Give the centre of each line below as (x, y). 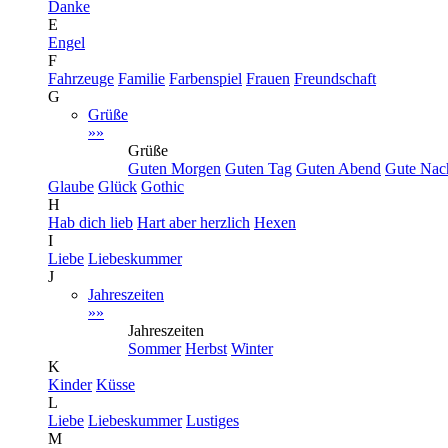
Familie (141, 78)
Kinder (70, 384)
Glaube (71, 186)
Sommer (154, 348)
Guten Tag (258, 168)
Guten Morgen (174, 168)
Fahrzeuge (81, 78)
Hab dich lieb (90, 222)
